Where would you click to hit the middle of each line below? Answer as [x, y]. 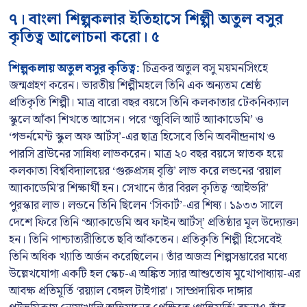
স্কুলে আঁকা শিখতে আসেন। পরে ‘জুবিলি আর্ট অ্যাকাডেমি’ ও [136, 120]
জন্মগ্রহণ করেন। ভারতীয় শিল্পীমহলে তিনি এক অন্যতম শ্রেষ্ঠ [135, 85]
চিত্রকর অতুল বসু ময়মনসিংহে [204, 68]
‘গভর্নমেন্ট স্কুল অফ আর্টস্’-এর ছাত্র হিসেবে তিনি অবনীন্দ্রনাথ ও [142, 137]
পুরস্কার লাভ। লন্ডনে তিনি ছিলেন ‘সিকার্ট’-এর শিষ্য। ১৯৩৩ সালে [146, 205]
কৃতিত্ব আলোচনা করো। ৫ [84, 37]
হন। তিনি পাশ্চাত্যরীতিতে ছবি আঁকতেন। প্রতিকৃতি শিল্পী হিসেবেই [145, 240]
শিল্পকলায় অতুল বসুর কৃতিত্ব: [74, 68]
